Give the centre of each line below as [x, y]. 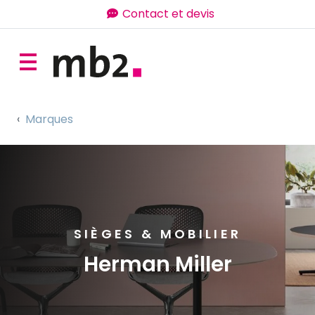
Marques [49, 119]
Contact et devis [168, 14]
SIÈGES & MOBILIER [157, 234]
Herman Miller [157, 264]
